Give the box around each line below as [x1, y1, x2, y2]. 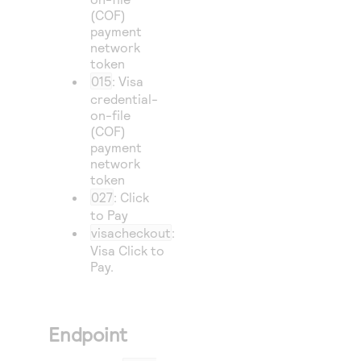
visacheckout [91, 225, 172, 240]
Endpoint [48, 322, 128, 346]
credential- [90, 91, 159, 106]
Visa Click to [90, 243, 165, 258]
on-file [90, 107, 131, 122]
